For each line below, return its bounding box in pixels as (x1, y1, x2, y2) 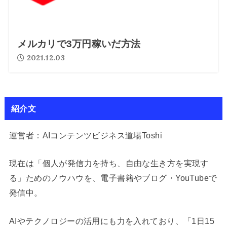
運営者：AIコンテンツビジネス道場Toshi (9, 131, 162, 140)
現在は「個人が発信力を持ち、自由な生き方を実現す (9, 159, 209, 168)
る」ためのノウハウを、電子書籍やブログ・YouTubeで (9, 173, 217, 183)
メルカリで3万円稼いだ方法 (17, 38, 141, 49)
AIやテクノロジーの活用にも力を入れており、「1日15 (9, 216, 215, 225)
